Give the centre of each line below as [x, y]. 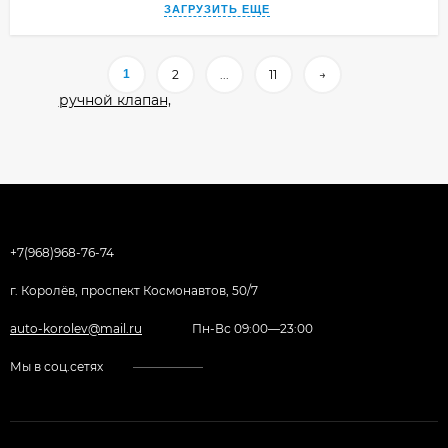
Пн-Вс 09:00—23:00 [252, 328]
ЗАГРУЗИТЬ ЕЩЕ [217, 8]
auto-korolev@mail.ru [76, 328]
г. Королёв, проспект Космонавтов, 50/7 [134, 290]
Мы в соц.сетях [56, 366]
